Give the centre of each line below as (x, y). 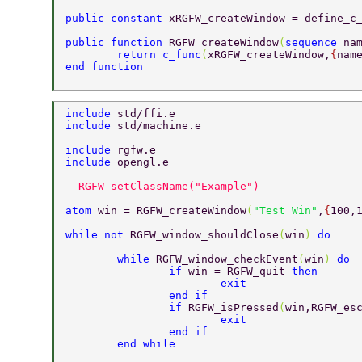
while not (98, 235)
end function (107, 67)
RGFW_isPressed (234, 308)
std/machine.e (162, 126)
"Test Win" (285, 211)
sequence (314, 43)
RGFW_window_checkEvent (227, 259)
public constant (117, 19)
